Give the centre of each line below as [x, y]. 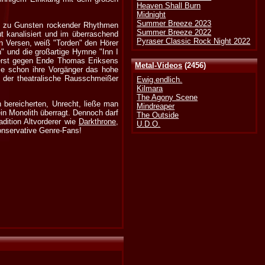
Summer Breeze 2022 [174, 33]
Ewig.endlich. [160, 80]
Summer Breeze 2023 [174, 24]
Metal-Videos [159, 66]
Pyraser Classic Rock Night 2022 [194, 41]
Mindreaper [156, 106]
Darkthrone [97, 121]
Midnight [151, 15]
